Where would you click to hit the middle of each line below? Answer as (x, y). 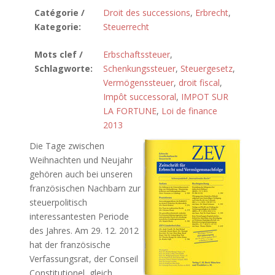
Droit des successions (147, 13)
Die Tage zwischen (67, 146)
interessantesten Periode (79, 216)
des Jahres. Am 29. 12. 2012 (84, 230)
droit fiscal (199, 83)
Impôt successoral (140, 97)
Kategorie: (58, 27)
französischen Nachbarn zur (85, 188)
